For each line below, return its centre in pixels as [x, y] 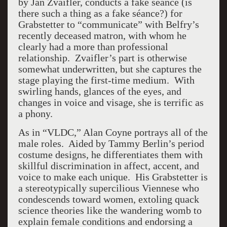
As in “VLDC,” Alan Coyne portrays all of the [113, 132]
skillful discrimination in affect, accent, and [108, 166]
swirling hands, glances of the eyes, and [100, 91]
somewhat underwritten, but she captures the [110, 69]
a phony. [35, 113]
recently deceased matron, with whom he [102, 35]
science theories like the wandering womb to [110, 210]
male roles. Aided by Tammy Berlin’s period [111, 143]
